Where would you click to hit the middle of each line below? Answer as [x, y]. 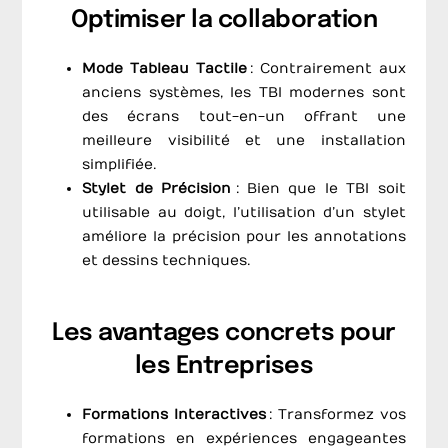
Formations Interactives [174, 415]
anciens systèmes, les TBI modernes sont [244, 93]
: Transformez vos [336, 415]
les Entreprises [224, 367]
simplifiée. [119, 165]
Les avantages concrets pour [224, 334]
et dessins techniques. [166, 261]
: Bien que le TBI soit [318, 189]
